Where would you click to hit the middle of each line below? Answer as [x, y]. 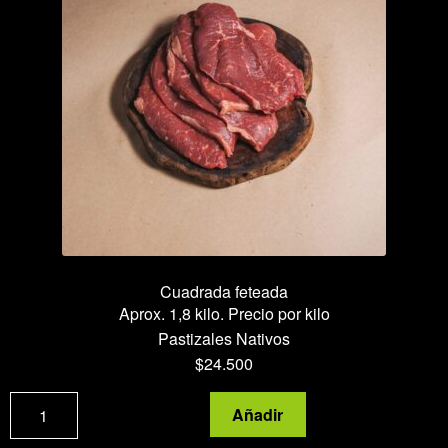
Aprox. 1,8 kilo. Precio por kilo [224, 314]
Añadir [258, 414]
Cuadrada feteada [224, 292]
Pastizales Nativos [224, 339]
